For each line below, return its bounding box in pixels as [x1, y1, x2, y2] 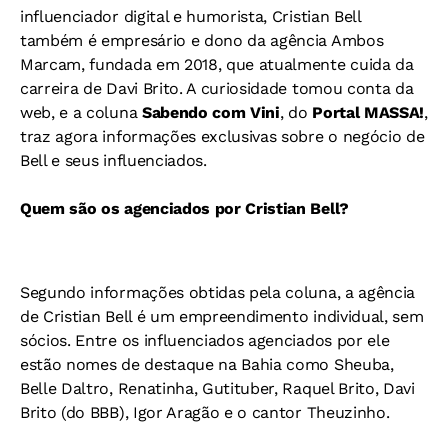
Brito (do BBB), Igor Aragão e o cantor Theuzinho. [20, 403, 390, 423]
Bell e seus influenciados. [20, 151, 207, 171]
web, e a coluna [20, 103, 142, 123]
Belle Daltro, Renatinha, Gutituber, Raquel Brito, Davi [20, 379, 415, 399]
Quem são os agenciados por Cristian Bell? [20, 199, 349, 219]
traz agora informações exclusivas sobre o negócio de [20, 127, 425, 147]
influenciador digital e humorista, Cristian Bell [20, 7, 361, 27]
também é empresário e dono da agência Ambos [20, 31, 384, 51]
